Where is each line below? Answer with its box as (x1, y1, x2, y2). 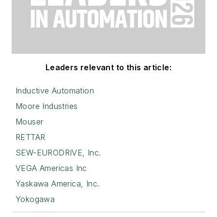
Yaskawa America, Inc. (15, 179, 100, 189)
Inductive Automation (15, 86, 94, 96)
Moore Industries (15, 101, 78, 111)
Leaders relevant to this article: (45, 62, 172, 73)
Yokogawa (15, 194, 55, 204)
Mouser (15, 117, 44, 127)
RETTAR (15, 132, 46, 142)
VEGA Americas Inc (15, 163, 87, 173)
